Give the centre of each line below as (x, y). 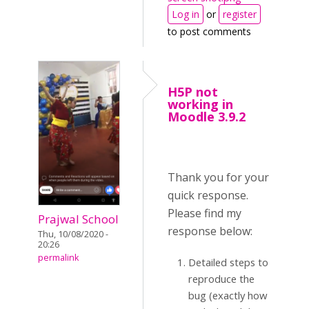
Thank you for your (218, 177)
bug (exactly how (228, 295)
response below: (210, 231)
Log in (186, 14)
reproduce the (221, 279)
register (240, 14)
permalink (58, 257)
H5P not (193, 92)
